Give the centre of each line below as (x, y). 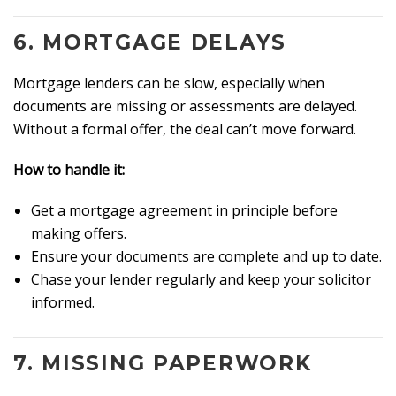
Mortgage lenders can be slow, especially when (169, 84)
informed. (63, 303)
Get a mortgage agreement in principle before (184, 211)
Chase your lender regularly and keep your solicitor (201, 280)
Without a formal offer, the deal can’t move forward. (185, 129)
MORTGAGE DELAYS (165, 43)
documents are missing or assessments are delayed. (185, 107)
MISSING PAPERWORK (177, 364)
